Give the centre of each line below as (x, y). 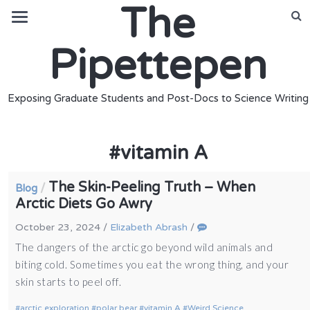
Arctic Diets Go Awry (84, 204)
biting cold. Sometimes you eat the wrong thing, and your (152, 264)
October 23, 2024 (58, 227)
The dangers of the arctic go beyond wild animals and (144, 247)
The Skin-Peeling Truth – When (152, 188)
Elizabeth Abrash (149, 227)
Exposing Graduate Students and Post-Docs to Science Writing (158, 98)
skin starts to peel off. (70, 282)
